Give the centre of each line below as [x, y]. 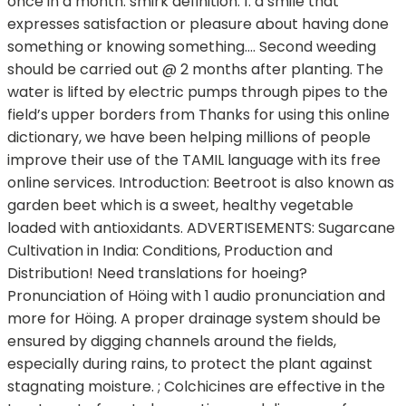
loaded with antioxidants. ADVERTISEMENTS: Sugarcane [201, 228]
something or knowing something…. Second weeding [192, 47]
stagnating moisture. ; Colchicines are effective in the [196, 387]
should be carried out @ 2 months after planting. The [195, 70]
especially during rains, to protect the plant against [190, 364]
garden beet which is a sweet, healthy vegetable [180, 206]
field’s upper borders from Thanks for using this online [198, 115]
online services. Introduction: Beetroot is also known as [201, 183]
